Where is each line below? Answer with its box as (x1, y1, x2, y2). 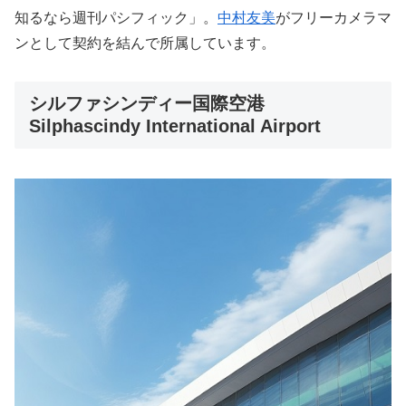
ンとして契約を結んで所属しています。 (14, 34, 275, 51)
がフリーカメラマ (275, 9, 391, 25)
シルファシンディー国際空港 (29, 93, 283, 114)
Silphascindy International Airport (29, 116, 321, 137)
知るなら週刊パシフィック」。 (14, 9, 217, 25)
